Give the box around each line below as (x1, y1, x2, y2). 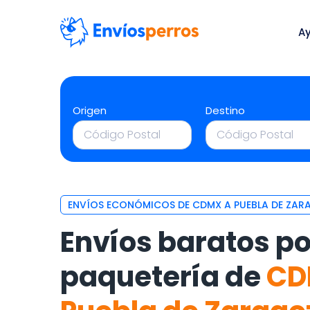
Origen (73, 103, 107, 118)
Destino (206, 103, 246, 118)
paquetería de (60, 257, 266, 296)
